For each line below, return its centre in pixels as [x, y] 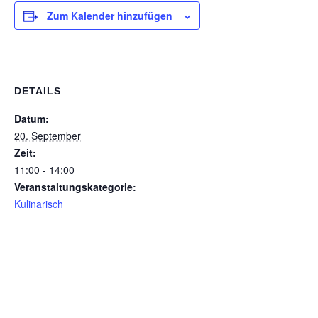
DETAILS [38, 91]
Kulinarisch [39, 204]
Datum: [32, 119]
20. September [48, 136]
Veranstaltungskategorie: [75, 187]
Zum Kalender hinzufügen [110, 16]
